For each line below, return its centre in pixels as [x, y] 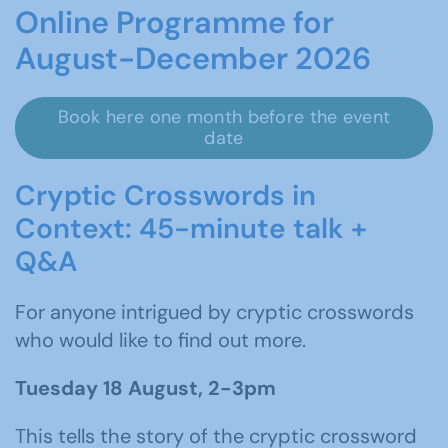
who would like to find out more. [160, 340]
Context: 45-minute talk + [191, 228]
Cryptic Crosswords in [165, 195]
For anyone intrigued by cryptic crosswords [214, 312]
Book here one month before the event [224, 117]
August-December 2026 [193, 58]
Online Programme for [174, 22]
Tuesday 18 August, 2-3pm [145, 388]
